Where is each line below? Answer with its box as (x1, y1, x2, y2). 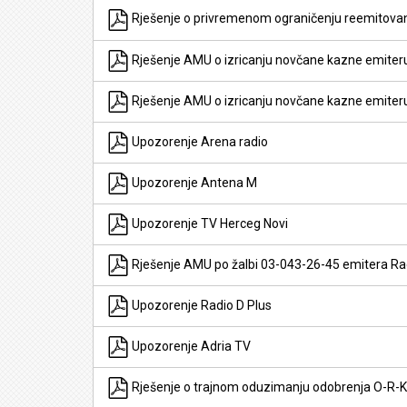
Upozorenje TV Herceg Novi (129, 216, 288, 231)
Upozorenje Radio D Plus (129, 298, 272, 313)
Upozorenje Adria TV (129, 339, 251, 353)
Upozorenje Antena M (129, 175, 257, 190)
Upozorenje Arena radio (129, 134, 268, 149)
